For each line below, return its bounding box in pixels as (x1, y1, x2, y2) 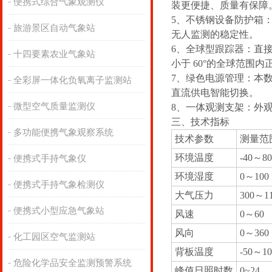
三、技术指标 (171, 117, 229, 127)
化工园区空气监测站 (13, 232, 95, 242)
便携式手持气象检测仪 (13, 180, 104, 189)
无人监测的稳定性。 (171, 29, 259, 39)
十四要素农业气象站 (13, 49, 95, 59)
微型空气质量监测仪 (13, 101, 95, 111)
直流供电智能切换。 (171, 87, 259, 98)
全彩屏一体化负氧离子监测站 (13, 75, 132, 85)
